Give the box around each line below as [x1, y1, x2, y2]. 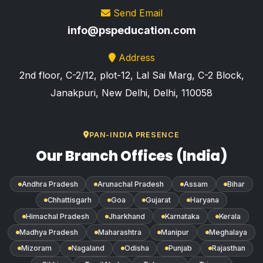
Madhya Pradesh [19, 228, 79, 237]
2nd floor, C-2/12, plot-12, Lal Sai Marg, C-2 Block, [19, 69, 244, 81]
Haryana [190, 195, 220, 205]
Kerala [219, 211, 241, 221]
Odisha [124, 244, 149, 253]
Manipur [161, 228, 190, 237]
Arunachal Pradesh [97, 179, 164, 188]
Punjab [168, 244, 193, 253]
